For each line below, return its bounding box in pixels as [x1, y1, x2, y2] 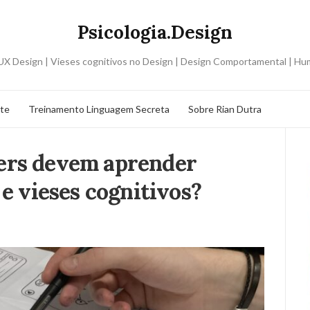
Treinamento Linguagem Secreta [28, 102, 170, 115]
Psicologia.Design [77, 21, 232, 44]
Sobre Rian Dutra [188, 102, 262, 115]
